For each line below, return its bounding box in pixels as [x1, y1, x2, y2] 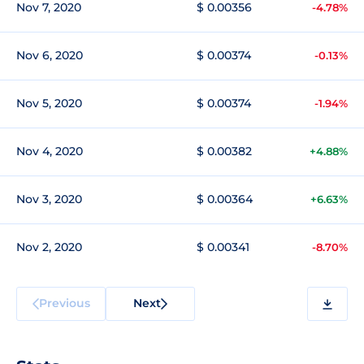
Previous [38, 295, 90, 310]
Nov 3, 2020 [16, 192, 82, 206]
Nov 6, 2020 [16, 48, 83, 63]
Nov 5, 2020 [16, 96, 82, 110]
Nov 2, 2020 [16, 240, 82, 254]
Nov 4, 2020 [16, 144, 83, 158]
